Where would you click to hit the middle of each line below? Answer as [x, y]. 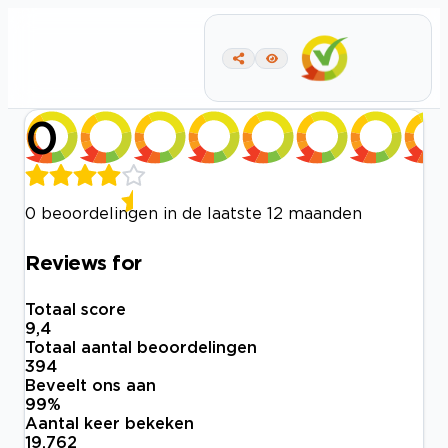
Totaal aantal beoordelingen [141, 347]
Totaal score [75, 309]
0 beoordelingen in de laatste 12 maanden [193, 213]
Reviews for [83, 261]
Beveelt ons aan [90, 385]
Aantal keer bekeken [109, 423]
